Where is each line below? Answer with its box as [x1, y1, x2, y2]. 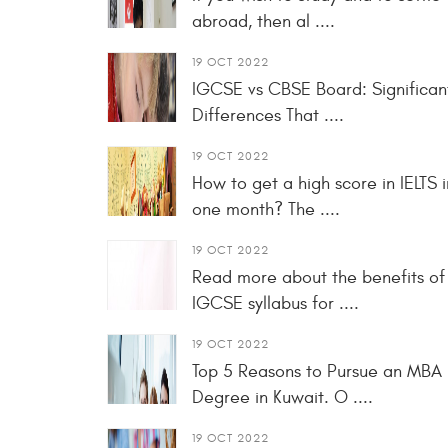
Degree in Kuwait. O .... [192, 387, 373, 409]
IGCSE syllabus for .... [192, 293, 359, 315]
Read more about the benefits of [192, 267, 445, 289]
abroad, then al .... [192, 11, 335, 33]
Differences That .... [192, 105, 344, 127]
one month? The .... [192, 199, 340, 221]
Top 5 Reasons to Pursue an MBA [192, 361, 442, 383]
